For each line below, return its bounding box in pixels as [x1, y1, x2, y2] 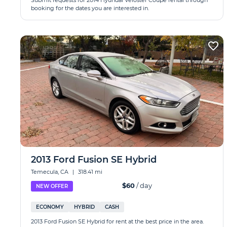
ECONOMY [36, 204, 64, 210]
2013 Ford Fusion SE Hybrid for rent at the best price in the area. [31, 218, 204, 225]
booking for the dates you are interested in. [31, 5, 149, 12]
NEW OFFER [36, 183, 68, 190]
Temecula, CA [31, 168, 70, 175]
